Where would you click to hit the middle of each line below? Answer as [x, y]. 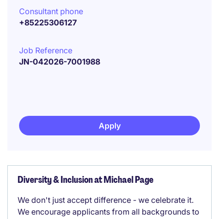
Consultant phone [51, 11]
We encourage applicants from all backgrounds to [109, 212]
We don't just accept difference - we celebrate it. [106, 200]
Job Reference [46, 50]
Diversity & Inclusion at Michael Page [86, 180]
